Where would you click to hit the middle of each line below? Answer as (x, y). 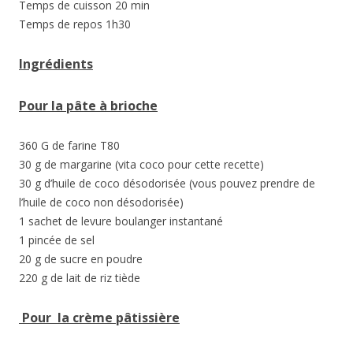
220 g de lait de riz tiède (80, 277)
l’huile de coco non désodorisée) (101, 202)
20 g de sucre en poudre (81, 258)
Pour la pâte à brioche (88, 105)
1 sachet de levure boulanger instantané (121, 221)
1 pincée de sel (57, 240)
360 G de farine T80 (69, 145)
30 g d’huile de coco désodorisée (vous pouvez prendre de (167, 183)
